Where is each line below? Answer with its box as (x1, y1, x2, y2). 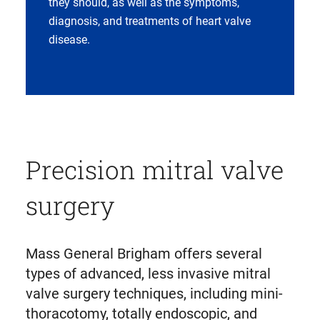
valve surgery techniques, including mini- (25, 284, 283, 302)
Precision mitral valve (25, 152, 284, 186)
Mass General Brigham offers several (25, 244, 262, 262)
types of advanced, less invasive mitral (25, 264, 271, 282)
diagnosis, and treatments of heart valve (48, 14, 251, 28)
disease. (48, 32, 90, 46)
